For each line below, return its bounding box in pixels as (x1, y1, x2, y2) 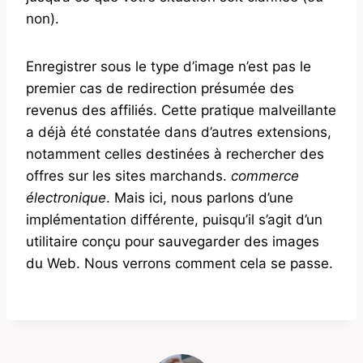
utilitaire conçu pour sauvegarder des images (26, 233, 319, 250)
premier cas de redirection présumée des (26, 79, 294, 96)
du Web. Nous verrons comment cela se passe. (26, 254, 333, 271)
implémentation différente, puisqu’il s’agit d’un (26, 211, 322, 228)
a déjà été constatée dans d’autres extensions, (26, 123, 331, 140)
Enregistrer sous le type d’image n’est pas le (26, 58, 311, 75)
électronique (26, 189, 106, 206)
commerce (231, 167, 299, 184)
